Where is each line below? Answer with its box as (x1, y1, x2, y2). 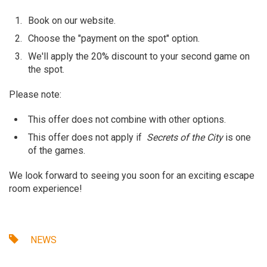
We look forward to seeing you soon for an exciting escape (9, 169, 254, 181)
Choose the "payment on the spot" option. (28, 32, 200, 44)
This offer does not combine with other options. (28, 113, 226, 125)
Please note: (9, 88, 61, 100)
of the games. (28, 144, 85, 156)
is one (223, 131, 251, 143)
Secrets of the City (147, 131, 223, 143)
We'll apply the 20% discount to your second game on (28, 50, 250, 62)
